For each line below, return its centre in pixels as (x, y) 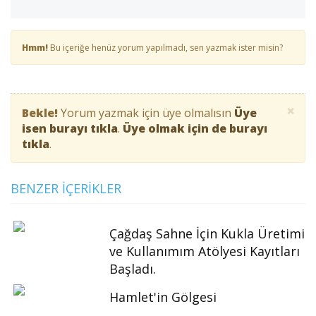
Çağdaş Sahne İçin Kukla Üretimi (207, 233)
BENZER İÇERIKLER (66, 188)
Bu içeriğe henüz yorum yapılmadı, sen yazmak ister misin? (165, 47)
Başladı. (133, 268)
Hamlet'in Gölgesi (163, 297)
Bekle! (40, 113)
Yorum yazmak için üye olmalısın (146, 113)
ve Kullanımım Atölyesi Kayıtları (205, 251)
